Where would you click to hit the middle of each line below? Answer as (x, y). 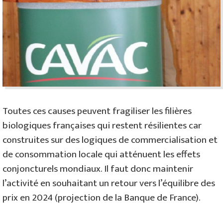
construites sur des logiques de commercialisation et (110, 140)
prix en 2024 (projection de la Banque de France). (102, 197)
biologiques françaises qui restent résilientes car (102, 125)
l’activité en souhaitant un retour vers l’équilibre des (109, 183)
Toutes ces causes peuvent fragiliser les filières (97, 111)
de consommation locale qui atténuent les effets (101, 154)
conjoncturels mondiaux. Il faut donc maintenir (98, 168)
